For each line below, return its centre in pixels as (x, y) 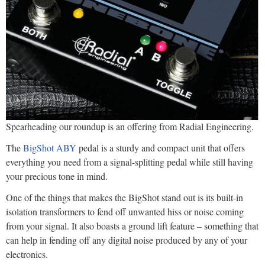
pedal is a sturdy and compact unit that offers (161, 148)
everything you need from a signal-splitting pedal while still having (130, 162)
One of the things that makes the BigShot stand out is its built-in (125, 198)
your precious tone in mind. (57, 176)
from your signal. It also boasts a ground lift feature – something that (132, 226)
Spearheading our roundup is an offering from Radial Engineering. (130, 127)
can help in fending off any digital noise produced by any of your (127, 240)
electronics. (27, 254)
